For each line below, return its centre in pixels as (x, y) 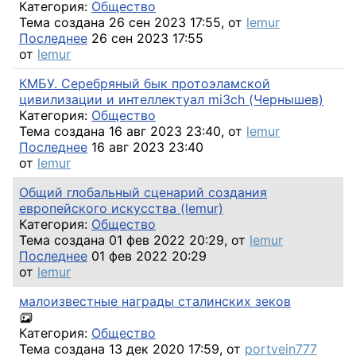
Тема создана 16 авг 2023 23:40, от (133, 131)
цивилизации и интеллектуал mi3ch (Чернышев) (171, 99)
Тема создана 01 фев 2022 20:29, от (134, 240)
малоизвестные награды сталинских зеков (155, 301)
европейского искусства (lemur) (121, 208)
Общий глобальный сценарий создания (143, 192)
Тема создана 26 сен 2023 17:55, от (133, 22)
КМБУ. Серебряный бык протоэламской (145, 83)
